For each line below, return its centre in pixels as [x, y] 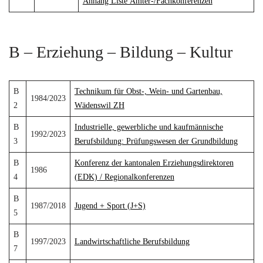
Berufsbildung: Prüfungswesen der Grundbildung [156, 141]
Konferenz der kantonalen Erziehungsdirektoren [154, 163]
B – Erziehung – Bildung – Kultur [121, 52]
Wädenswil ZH [99, 105]
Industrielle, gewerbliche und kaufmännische [149, 127]
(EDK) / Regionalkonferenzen [124, 177]
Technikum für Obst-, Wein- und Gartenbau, [148, 91]
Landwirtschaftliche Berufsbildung [132, 242]
